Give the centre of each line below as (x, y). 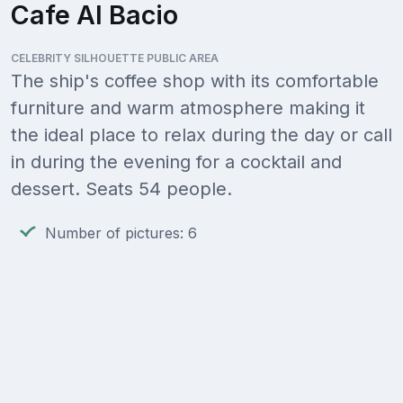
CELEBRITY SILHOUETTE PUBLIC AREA (115, 58)
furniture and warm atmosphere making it (188, 108)
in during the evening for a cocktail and (176, 162)
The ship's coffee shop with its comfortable (195, 81)
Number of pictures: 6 (121, 233)
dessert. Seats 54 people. (121, 189)
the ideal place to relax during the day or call (201, 135)
